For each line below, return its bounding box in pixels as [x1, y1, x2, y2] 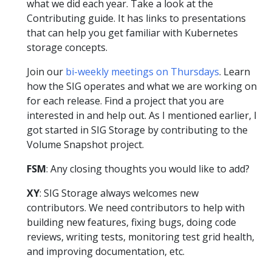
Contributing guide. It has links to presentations [27, 12, 246, 25]
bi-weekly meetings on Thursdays [66, 65, 219, 78]
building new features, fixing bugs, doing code [27, 216, 236, 229]
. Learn [219, 65, 250, 78]
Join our [27, 65, 66, 78]
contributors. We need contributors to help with [27, 201, 245, 214]
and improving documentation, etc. [27, 245, 185, 258]
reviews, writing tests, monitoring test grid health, [27, 230, 254, 243]
